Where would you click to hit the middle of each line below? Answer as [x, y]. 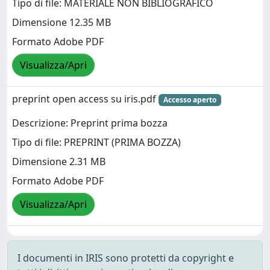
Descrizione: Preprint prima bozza [90, 123]
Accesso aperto [190, 99]
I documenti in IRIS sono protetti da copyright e [126, 258]
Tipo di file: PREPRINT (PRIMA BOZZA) [96, 143]
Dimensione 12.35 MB [61, 23]
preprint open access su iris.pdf [85, 99]
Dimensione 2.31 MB [59, 162]
